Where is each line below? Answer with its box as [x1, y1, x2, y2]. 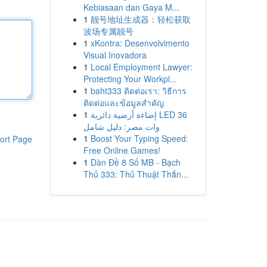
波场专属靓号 [83, 25, 133, 37]
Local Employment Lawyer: [90, 61, 193, 73]
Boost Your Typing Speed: [90, 132, 188, 144]
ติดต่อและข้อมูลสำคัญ [83, 97, 164, 108]
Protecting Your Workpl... [83, 73, 177, 85]
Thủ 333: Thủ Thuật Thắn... [83, 168, 188, 180]
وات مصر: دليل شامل [83, 120, 160, 132]
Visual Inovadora [83, 49, 147, 61]
